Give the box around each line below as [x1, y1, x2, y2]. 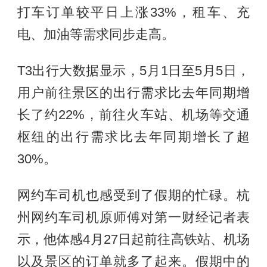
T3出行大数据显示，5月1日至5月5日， [17, 63, 250, 78]
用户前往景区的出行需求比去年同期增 [17, 85, 250, 100]
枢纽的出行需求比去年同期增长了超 [17, 129, 250, 144]
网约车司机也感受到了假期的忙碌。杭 [17, 188, 250, 203]
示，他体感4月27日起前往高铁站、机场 [17, 232, 250, 247]
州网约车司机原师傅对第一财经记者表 [17, 210, 250, 225]
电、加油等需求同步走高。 [17, 27, 175, 42]
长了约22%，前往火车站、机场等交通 [17, 107, 250, 122]
